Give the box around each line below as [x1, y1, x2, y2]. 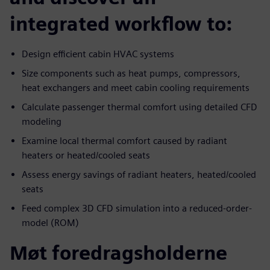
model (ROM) [22, 217, 79, 229]
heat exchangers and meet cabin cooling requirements [22, 82, 250, 94]
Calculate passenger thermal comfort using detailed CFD [22, 101, 257, 113]
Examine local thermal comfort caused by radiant [22, 135, 227, 147]
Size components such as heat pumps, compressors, [22, 67, 240, 80]
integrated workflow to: [10, 12, 232, 36]
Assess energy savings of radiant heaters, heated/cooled [22, 169, 256, 181]
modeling [22, 116, 61, 128]
